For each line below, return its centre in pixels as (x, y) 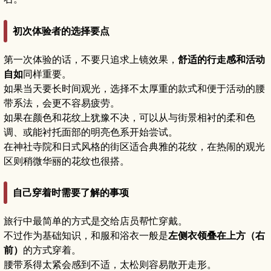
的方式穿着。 (52, 250)
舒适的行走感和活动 (221, 59)
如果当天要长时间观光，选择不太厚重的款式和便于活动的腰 (134, 88)
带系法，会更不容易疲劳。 (62, 103)
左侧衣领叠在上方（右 (217, 235)
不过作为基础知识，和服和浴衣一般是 (86, 235)
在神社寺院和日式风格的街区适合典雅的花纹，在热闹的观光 (134, 146)
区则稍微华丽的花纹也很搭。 (67, 161)
